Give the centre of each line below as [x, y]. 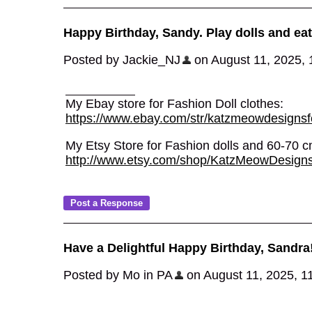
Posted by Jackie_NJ [122, 60]
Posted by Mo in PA [118, 275]
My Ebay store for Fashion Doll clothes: [174, 104]
